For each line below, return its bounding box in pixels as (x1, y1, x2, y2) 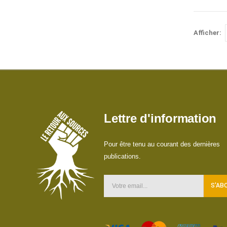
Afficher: (194, 29, 221, 37)
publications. (104, 152, 141, 160)
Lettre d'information (104, 111, 217, 125)
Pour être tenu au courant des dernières (104, 140, 220, 148)
